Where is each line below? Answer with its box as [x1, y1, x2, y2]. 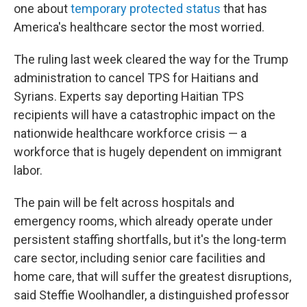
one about [14, 1, 71, 16]
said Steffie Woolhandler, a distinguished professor [14, 288, 289, 302]
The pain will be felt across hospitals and [14, 195, 234, 210]
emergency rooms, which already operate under [14, 214, 273, 228]
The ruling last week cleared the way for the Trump [14, 52, 288, 66]
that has [221, 1, 267, 16]
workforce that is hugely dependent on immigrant [14, 145, 282, 159]
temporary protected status [71, 1, 221, 16]
